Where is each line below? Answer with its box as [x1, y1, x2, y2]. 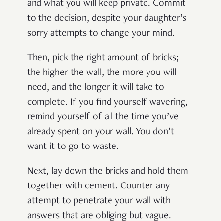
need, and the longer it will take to [27, 82, 164, 93]
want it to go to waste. [27, 142, 119, 152]
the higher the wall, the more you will [27, 68, 176, 78]
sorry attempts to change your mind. [27, 28, 175, 38]
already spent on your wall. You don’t [27, 127, 174, 137]
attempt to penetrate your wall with [27, 196, 171, 206]
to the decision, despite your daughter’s [27, 13, 186, 24]
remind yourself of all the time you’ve [27, 112, 179, 122]
